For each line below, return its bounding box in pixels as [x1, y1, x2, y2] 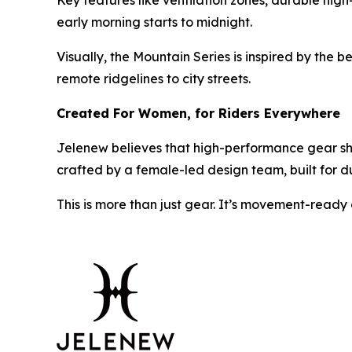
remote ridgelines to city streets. [57, 71, 251, 87]
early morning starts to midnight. [57, 14, 252, 31]
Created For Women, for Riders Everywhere [57, 105, 340, 122]
